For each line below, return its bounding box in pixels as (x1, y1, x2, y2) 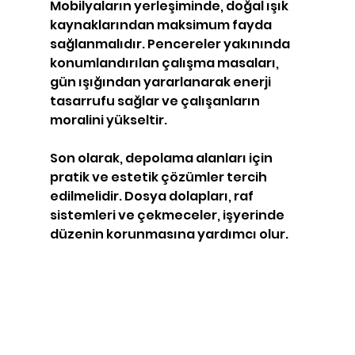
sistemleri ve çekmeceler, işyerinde (49, 206, 287, 225)
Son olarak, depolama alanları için (49, 149, 275, 168)
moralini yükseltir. (49, 111, 167, 130)
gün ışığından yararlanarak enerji (49, 73, 273, 92)
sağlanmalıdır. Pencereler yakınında (49, 35, 292, 54)
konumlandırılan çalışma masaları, (49, 54, 281, 73)
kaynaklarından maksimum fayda (49, 16, 274, 35)
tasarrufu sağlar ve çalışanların (49, 92, 262, 111)
